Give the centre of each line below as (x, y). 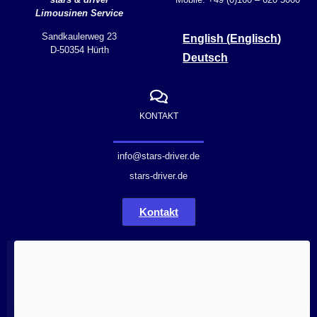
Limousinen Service (79, 13)
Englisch (254, 38)
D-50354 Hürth (79, 50)
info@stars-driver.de (158, 156)
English (203, 38)
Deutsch (206, 58)
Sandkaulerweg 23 (79, 36)
